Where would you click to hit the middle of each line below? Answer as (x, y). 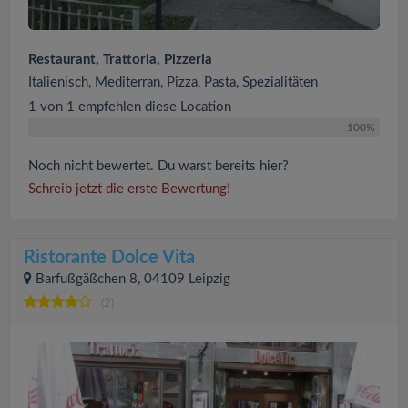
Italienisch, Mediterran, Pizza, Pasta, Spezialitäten (173, 82)
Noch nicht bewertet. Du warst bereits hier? (158, 166)
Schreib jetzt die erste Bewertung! (129, 189)
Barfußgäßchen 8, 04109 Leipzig (133, 279)
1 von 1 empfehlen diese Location (130, 107)
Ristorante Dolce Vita (109, 257)
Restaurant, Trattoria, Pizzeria (120, 59)
